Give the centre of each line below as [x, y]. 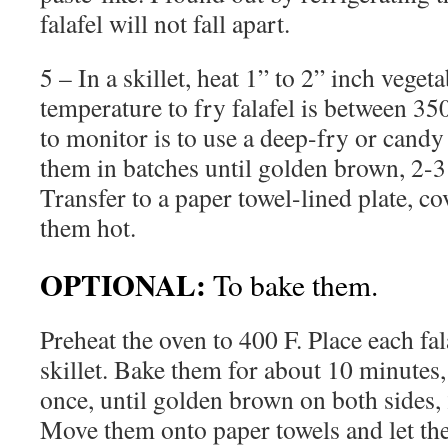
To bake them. [292, 284]
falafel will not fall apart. [169, 23]
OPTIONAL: [123, 284]
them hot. [88, 227]
